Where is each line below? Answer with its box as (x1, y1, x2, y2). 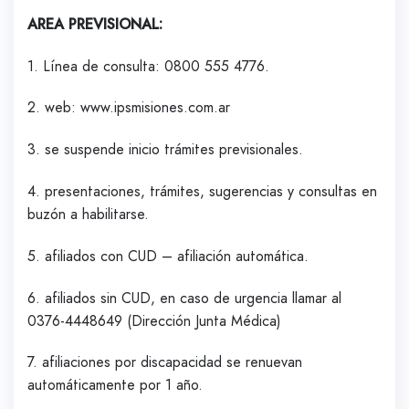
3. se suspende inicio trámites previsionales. (27, 139, 303, 161)
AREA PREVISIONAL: (27, 13, 163, 35)
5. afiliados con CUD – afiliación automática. (27, 245, 309, 267)
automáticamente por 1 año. (27, 374, 203, 396)
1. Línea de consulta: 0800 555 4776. (27, 55, 274, 77)
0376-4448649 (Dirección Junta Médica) (27, 309, 281, 331)
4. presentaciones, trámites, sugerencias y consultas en (27, 180, 377, 202)
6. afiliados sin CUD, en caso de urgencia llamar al (27, 287, 341, 309)
